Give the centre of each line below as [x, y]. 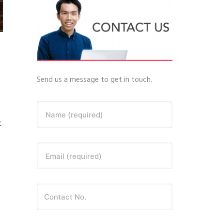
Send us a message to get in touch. [94, 80]
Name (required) [74, 115]
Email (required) [74, 156]
